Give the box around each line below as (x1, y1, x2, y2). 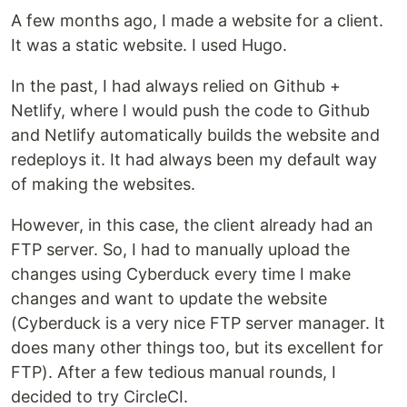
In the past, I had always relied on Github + (11, 75, 341, 95)
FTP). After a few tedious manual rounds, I (11, 362, 336, 382)
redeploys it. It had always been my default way (11, 149, 377, 169)
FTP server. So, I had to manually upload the (11, 239, 350, 259)
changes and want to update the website (11, 288, 327, 308)
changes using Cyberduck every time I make (11, 263, 351, 283)
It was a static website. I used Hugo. (11, 35, 287, 55)
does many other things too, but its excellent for (11, 337, 383, 357)
